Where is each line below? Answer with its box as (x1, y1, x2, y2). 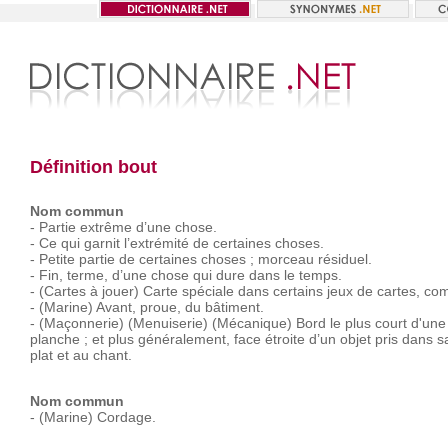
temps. (298, 267, 342, 283)
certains (272, 283, 323, 299)
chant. (92, 347, 132, 363)
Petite (38, 251, 75, 267)
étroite (264, 331, 305, 347)
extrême (79, 219, 132, 235)
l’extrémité (123, 235, 189, 251)
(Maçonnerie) (38, 315, 124, 331)
